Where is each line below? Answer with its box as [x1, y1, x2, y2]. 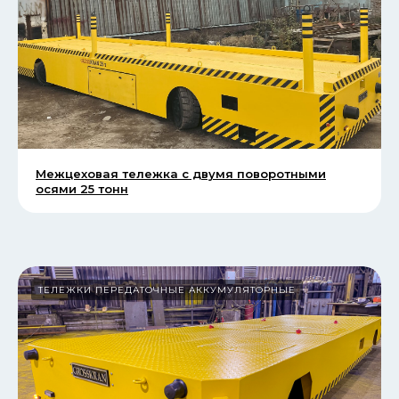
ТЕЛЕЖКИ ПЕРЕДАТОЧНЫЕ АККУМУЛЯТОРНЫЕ [38, 284, 296, 297]
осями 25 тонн [36, 182, 128, 197]
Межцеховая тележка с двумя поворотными [36, 167, 326, 182]
